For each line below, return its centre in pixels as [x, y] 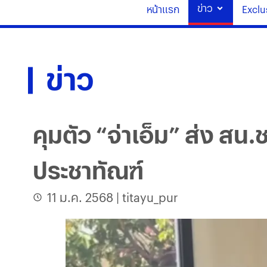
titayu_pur [150, 197]
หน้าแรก [163, 10]
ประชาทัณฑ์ [88, 170]
